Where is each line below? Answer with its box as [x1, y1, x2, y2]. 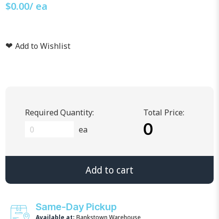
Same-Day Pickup [36, 201, 117, 213]
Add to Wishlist [15, 40, 71, 51]
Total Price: [143, 107, 185, 118]
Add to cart [86, 165, 133, 176]
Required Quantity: [25, 107, 94, 118]
